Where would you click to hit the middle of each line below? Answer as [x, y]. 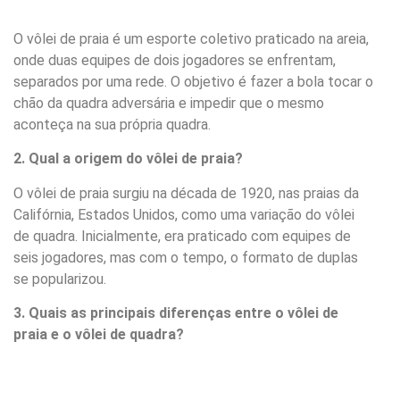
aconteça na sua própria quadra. [112, 124]
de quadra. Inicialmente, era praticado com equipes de [182, 236]
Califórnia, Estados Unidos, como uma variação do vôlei [184, 214]
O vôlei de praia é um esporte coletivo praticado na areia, [191, 38]
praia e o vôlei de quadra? [99, 334]
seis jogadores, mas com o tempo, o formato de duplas [186, 257]
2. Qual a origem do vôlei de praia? [128, 159]
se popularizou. [60, 279]
